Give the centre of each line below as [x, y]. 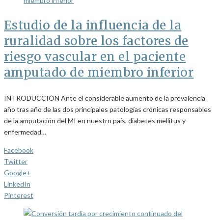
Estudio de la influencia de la [93, 26]
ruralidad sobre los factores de [96, 41]
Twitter [16, 162]
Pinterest [19, 195]
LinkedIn [17, 184]
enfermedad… [25, 132]
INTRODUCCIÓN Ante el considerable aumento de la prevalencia [105, 98]
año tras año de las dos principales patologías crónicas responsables [108, 110]
